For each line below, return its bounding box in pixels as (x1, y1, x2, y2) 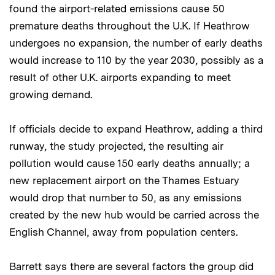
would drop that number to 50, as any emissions (9, 191, 242, 204)
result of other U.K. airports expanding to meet (9, 71, 231, 83)
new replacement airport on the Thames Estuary (9, 174, 239, 187)
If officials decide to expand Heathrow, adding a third (9, 122, 263, 135)
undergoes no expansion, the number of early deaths (9, 36, 263, 49)
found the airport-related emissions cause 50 (9, 2, 225, 15)
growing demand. (9, 88, 92, 101)
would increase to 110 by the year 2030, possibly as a (9, 53, 263, 66)
